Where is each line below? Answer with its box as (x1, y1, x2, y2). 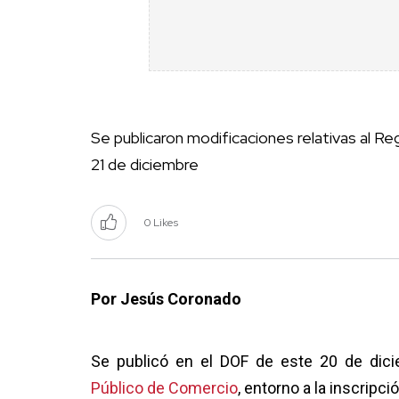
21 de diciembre (91, 154, 199, 175)
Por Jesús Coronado (91, 289, 241, 309)
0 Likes (144, 216, 178, 231)
